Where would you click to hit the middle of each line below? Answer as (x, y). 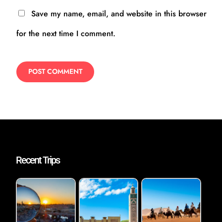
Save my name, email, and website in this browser (119, 14)
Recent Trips (38, 160)
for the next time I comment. (66, 34)
